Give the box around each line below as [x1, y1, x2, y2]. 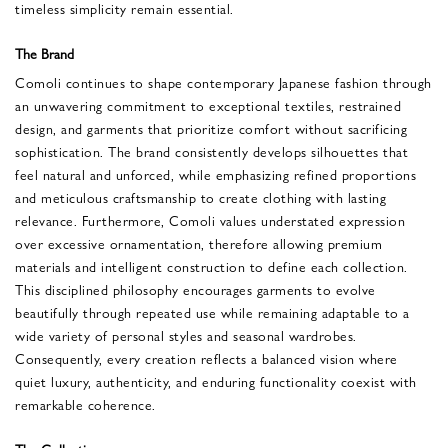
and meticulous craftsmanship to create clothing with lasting [15, 186, 386, 207]
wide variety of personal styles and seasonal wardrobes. [15, 324, 357, 345]
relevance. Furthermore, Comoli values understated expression [15, 209, 405, 230]
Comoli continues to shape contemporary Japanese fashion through [15, 71, 432, 92]
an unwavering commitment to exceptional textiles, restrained [15, 94, 401, 115]
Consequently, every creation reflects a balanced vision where [15, 347, 398, 368]
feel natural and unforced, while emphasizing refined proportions [15, 163, 416, 184]
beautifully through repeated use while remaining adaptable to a [15, 301, 410, 322]
